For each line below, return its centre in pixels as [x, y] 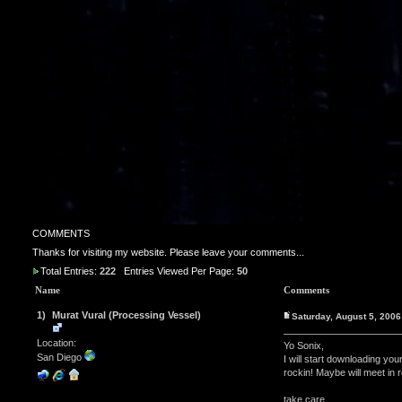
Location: [57, 343]
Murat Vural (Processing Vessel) [127, 315]
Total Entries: [70, 271]
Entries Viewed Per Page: [176, 271]
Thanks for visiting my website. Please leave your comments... [168, 252]
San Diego [61, 357]
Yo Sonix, [304, 345]
